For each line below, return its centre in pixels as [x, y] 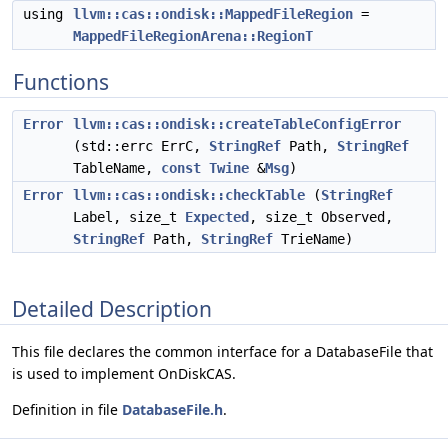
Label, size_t [129, 217]
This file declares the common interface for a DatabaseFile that [222, 352]
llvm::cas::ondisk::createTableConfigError [237, 124]
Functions [61, 82]
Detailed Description [112, 308]
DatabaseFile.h [172, 410]
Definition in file [67, 410]
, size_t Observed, [321, 217]
